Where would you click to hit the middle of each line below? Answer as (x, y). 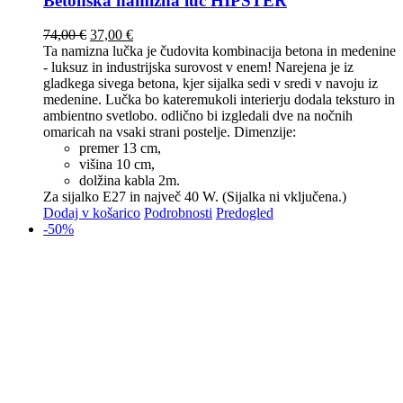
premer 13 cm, (120, 148)
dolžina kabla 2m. (130, 181)
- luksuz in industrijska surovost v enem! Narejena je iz (198, 67)
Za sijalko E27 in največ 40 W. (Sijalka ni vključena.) (195, 197)
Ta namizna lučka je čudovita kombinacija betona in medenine (219, 51)
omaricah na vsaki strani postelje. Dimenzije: (170, 132)
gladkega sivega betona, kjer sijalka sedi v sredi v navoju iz (210, 84)
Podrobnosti (178, 213)
